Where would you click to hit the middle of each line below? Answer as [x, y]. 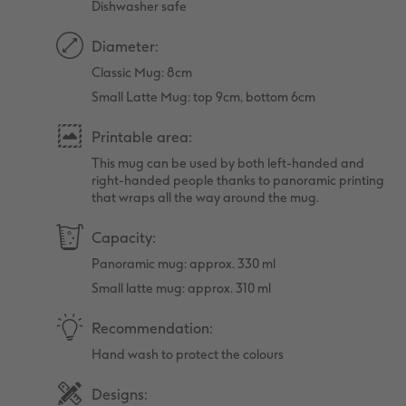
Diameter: [126, 46]
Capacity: [124, 237]
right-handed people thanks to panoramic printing [238, 180]
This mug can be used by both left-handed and [228, 163]
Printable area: [142, 137]
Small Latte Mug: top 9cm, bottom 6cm [204, 97]
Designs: [120, 394]
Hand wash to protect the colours [188, 354]
